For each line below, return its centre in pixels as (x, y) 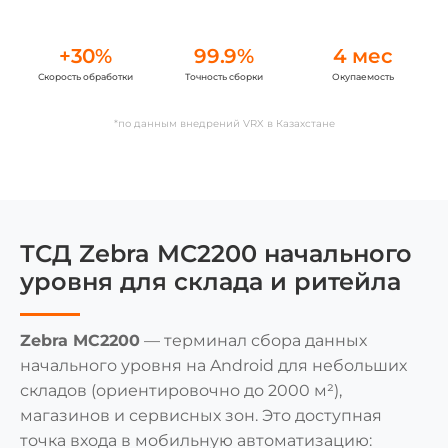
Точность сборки (223, 76)
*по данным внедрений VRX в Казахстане (224, 123)
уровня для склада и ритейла (210, 281)
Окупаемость (362, 76)
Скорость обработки (85, 76)
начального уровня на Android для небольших (213, 365)
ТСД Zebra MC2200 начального (216, 253)
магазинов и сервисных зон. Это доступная (201, 415)
